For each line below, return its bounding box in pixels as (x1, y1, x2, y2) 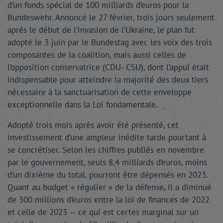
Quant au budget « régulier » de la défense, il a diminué (7, 182, 212, 193)
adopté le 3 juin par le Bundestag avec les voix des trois (7, 37, 212, 48)
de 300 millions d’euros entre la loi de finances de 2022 (7, 194, 210, 205)
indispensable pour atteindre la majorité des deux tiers (7, 74, 208, 85)
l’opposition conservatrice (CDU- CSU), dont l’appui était (7, 62, 209, 73)
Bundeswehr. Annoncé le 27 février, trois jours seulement (7, 12, 215, 23)
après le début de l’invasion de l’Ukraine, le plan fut (7, 24, 195, 35)
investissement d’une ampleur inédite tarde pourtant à (7, 132, 206, 143)
